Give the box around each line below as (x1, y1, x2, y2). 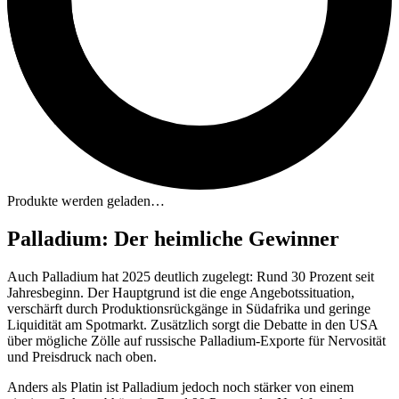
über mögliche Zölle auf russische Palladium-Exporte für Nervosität (7, 332, 386, 348)
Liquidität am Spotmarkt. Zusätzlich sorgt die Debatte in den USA (7, 316, 378, 332)
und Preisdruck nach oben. (7, 348, 157, 364)
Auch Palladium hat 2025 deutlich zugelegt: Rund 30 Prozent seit (7, 268, 374, 284)
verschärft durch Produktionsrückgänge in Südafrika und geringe (7, 300, 370, 316)
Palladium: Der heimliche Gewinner (7, 227, 339, 251)
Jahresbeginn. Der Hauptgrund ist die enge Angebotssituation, (7, 284, 354, 300)
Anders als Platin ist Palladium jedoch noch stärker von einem (7, 379, 354, 395)
